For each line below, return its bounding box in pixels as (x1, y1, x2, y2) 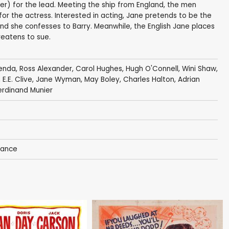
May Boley (84, 75, 120, 85)
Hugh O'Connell (125, 64, 178, 74)
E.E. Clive (2, 75, 32, 85)
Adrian (177, 75, 200, 85)
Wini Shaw (181, 64, 216, 74)
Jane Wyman (35, 75, 81, 85)
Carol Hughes (75, 64, 122, 74)
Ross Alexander (19, 64, 72, 74)
